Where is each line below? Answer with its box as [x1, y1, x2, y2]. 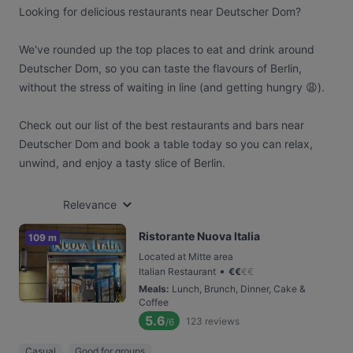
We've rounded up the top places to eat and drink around [19, 43, 314, 56]
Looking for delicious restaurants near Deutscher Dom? [19, 5, 301, 18]
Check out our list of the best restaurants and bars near [19, 118, 304, 132]
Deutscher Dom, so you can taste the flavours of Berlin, [19, 61, 302, 75]
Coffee [139, 296, 169, 308]
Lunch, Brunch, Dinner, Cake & [172, 283, 306, 295]
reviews [205, 314, 240, 327]
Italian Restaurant [139, 266, 216, 277]
